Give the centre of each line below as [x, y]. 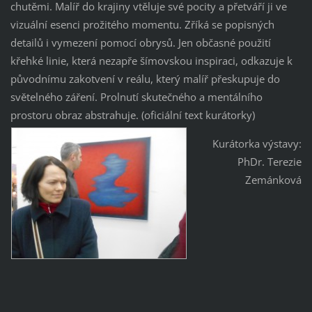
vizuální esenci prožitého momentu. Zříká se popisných [142, 25]
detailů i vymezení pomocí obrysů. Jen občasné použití [140, 43]
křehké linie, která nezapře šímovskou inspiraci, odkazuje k [151, 61]
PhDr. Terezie [270, 162]
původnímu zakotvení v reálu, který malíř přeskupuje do [145, 79]
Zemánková [274, 180]
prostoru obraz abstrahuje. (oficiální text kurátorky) [132, 115]
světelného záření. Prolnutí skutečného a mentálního [136, 97]
